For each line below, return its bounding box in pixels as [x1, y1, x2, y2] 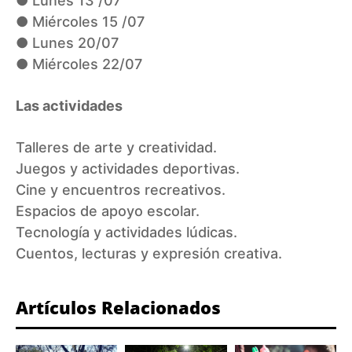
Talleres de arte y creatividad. [16, 139, 217, 156]
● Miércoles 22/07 [16, 56, 142, 73]
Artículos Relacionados [16, 295, 221, 320]
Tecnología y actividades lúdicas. [16, 224, 237, 241]
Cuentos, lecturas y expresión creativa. [16, 245, 282, 262]
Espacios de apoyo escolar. [16, 203, 200, 220]
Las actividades [16, 97, 123, 115]
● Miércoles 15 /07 [16, 13, 145, 31]
